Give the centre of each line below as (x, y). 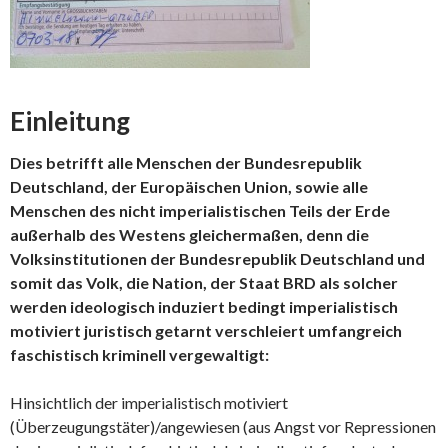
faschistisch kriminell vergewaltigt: (139, 354)
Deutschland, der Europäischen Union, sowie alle (189, 186)
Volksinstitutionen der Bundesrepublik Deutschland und (217, 258)
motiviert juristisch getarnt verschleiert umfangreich (206, 330)
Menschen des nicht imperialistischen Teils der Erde (200, 210)
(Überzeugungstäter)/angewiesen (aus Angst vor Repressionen (223, 426)
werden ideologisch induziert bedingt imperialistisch (204, 306)
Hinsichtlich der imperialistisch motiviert (149, 402)
